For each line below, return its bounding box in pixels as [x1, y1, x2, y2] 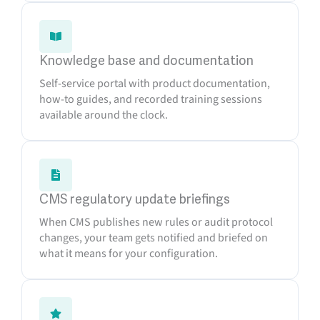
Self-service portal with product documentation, [39, 76, 270, 91]
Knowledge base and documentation [39, 53, 254, 69]
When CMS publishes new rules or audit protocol [39, 214, 273, 230]
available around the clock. [39, 107, 168, 123]
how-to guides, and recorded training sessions [39, 91, 262, 107]
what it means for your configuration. [39, 246, 218, 261]
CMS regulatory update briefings [39, 191, 230, 207]
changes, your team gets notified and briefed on [39, 230, 268, 246]
